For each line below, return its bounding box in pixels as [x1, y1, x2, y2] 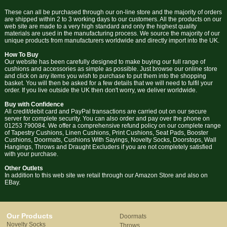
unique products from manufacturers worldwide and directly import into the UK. [4, 36, 219, 44]
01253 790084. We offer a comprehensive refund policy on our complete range [4, 122, 221, 129]
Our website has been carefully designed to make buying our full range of [4, 58, 205, 65]
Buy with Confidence [4, 100, 64, 108]
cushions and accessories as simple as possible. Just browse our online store [4, 65, 217, 72]
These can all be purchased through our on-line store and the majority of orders [4, 8, 222, 16]
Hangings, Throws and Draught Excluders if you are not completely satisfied [4, 143, 212, 150]
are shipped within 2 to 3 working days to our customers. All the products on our [4, 15, 221, 23]
